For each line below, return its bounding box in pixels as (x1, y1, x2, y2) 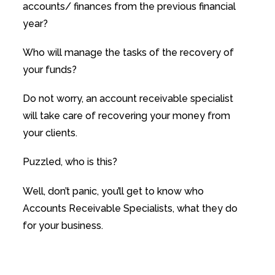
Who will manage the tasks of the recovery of (22, 46, 234, 58)
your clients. (22, 127, 77, 139)
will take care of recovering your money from (22, 110, 230, 122)
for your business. (22, 219, 103, 231)
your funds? (22, 63, 77, 76)
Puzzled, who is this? (22, 156, 117, 168)
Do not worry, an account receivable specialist (22, 93, 233, 105)
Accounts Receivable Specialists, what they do (22, 202, 238, 214)
